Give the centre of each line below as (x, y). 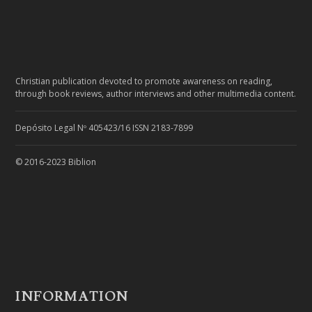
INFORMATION (72, 296)
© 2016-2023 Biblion (56, 162)
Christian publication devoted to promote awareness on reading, (144, 81)
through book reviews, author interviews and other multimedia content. (156, 93)
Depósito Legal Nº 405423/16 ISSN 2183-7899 (104, 127)
